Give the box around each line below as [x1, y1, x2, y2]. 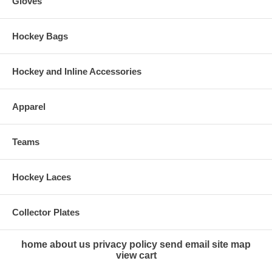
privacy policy [93, 239, 157, 250]
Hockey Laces [12, 172, 71, 183]
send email [160, 239, 209, 250]
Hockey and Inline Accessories [12, 66, 141, 77]
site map [212, 239, 251, 250]
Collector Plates [12, 207, 80, 218]
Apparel [12, 101, 46, 112]
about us [50, 239, 90, 250]
